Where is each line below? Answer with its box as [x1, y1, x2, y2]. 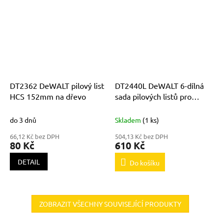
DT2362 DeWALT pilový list [10, 81, 104, 91]
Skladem [115, 115, 142, 125]
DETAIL [18, 157, 40, 166]
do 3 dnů [10, 115, 36, 125]
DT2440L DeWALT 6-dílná [115, 81, 204, 91]
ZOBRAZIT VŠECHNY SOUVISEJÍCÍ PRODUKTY [39, 199, 181, 209]
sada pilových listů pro [115, 91, 192, 102]
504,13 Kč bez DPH [115, 132, 168, 141]
